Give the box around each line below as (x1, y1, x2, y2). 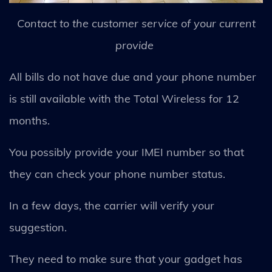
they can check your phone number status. (9, 166, 228, 181)
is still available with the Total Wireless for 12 (9, 91, 239, 106)
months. (9, 113, 53, 127)
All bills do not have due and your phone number (9, 69, 256, 84)
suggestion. (9, 220, 70, 234)
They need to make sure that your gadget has (9, 251, 242, 266)
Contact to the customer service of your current (16, 16, 256, 30)
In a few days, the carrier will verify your (9, 198, 214, 212)
